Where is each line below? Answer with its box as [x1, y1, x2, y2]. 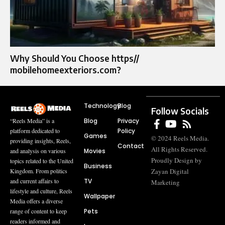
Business [83, 161, 112, 170]
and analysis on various [10, 147, 66, 155]
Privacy [118, 116, 139, 125]
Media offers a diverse [10, 197, 63, 205]
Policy [118, 126, 135, 135]
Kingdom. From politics [10, 167, 67, 175]
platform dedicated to [10, 127, 60, 135]
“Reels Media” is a [10, 117, 54, 125]
